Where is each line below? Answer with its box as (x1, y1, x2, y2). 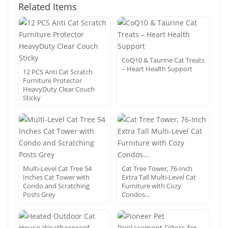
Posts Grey (23, 190, 55, 199)
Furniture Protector (23, 76, 82, 85)
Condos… (122, 190, 150, 199)
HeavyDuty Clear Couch (23, 84, 95, 94)
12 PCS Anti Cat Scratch (23, 67, 93, 76)
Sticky (23, 93, 41, 102)
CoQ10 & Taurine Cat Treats (122, 55, 205, 65)
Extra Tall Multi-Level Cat (122, 173, 196, 182)
